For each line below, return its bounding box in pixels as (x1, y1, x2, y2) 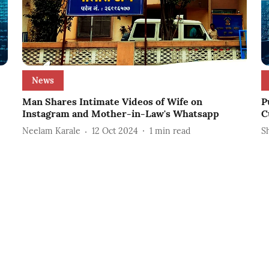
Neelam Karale (22, 125, 80, 137)
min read (154, 125, 190, 137)
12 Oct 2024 (91, 125, 138, 137)
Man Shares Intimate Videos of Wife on (22, 95, 202, 107)
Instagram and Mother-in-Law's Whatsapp (22, 107, 219, 119)
